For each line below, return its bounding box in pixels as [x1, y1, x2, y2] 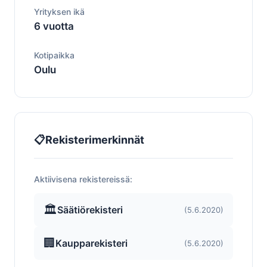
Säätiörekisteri [57, 203, 123, 216]
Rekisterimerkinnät [45, 133, 144, 146]
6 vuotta [34, 20, 74, 32]
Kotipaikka [34, 50, 74, 60]
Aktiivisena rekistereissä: [34, 174, 132, 184]
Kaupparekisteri [55, 237, 128, 249]
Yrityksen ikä [34, 7, 85, 17]
